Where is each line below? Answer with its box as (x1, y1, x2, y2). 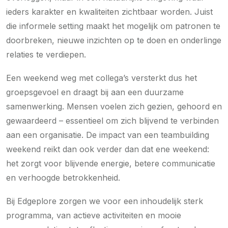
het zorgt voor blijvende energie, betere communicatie (6, 158, 215, 168)
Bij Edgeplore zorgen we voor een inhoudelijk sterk (6, 195, 203, 206)
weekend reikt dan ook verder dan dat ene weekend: (6, 144, 209, 154)
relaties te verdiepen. (6, 49, 86, 60)
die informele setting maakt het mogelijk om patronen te (6, 20, 220, 31)
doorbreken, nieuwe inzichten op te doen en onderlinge (6, 35, 221, 45)
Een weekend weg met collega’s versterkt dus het (6, 72, 197, 83)
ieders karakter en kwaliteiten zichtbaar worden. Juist (6, 6, 213, 17)
